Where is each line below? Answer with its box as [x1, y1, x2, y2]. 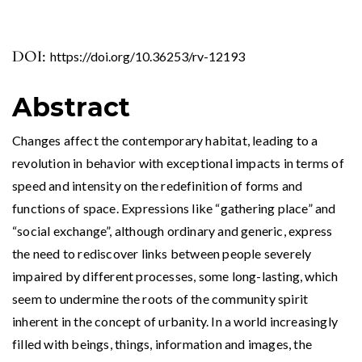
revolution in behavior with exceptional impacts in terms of [12, 155, 344, 171]
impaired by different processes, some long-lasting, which [12, 268, 339, 284]
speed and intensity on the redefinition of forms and [12, 178, 303, 194]
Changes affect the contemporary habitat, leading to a [12, 133, 318, 149]
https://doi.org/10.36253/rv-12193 [50, 48, 245, 65]
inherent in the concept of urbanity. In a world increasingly [12, 314, 339, 330]
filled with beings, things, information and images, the [12, 336, 313, 352]
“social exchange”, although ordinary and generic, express [12, 223, 333, 239]
